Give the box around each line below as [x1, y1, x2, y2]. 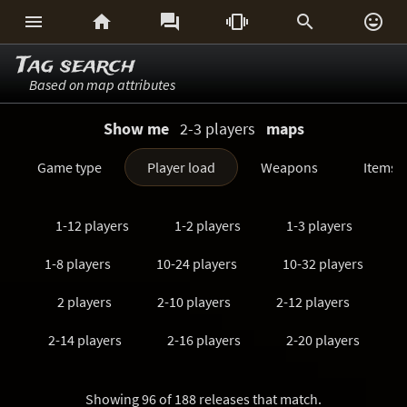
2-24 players [51, 369, 125, 387]
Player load [147, 158, 215, 176]
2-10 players [157, 293, 231, 311]
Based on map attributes [29, 75, 175, 94]
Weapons [261, 158, 318, 176]
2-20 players [285, 331, 360, 349]
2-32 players [282, 369, 356, 387]
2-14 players [47, 331, 122, 349]
